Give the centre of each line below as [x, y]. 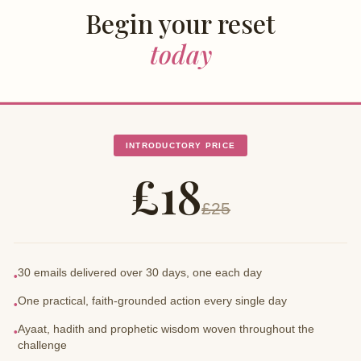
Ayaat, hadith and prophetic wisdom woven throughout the [166, 330]
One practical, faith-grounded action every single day [152, 301]
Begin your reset [180, 23]
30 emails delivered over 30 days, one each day [140, 273]
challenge [42, 346]
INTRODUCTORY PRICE [180, 145]
